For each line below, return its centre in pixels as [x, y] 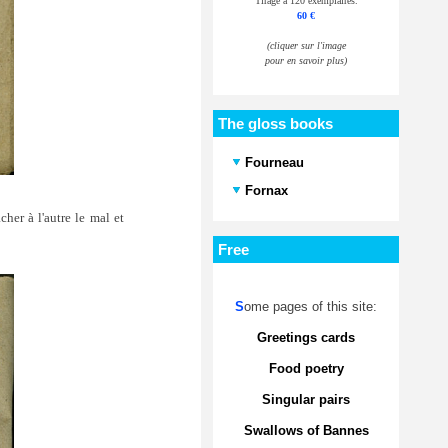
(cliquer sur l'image [306, 45]
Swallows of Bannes [306, 430]
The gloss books [275, 123]
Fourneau [274, 162]
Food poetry [306, 368]
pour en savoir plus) [306, 60]
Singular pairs [306, 399]
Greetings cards [306, 337]
